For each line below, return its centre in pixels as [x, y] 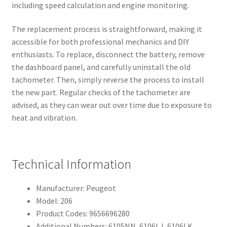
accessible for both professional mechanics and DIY [100, 42]
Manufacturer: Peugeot [76, 188]
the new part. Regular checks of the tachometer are [101, 92]
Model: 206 [54, 201]
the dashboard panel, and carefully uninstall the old [101, 67]
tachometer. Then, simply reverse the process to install [108, 80]
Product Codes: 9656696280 [83, 214]
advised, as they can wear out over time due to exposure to [111, 105]
